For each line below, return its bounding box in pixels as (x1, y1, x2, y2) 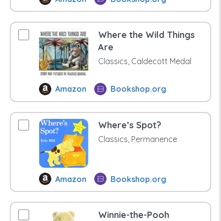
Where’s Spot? (98, 119, 161, 131)
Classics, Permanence (98, 134, 177, 144)
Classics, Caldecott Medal (98, 56, 191, 67)
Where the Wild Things (98, 29, 195, 41)
